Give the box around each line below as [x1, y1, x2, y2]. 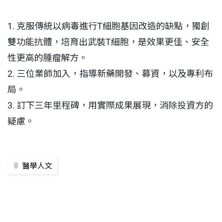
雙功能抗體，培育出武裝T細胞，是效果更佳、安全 [7, 36, 209, 47]
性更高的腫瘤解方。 [7, 52, 88, 63]
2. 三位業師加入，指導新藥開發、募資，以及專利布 [7, 68, 213, 79]
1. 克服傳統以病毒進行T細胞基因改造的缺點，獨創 [7, 20, 210, 31]
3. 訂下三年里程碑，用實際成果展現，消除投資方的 [7, 100, 213, 111]
